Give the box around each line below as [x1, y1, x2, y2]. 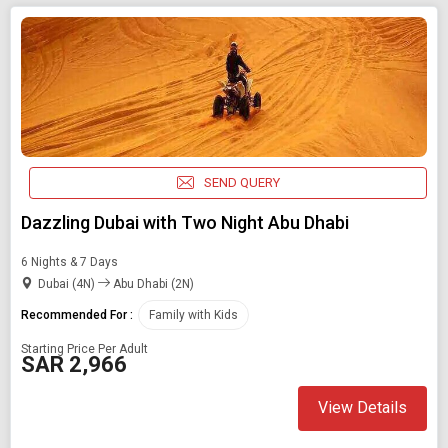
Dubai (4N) [38, 276, 98, 291]
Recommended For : [21, 307, 133, 322]
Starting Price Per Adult [21, 341, 148, 356]
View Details [318, 398, 407, 418]
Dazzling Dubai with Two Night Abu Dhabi [21, 211, 349, 233]
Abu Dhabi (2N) [110, 276, 194, 291]
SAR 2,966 [21, 351, 127, 377]
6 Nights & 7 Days [21, 254, 118, 269]
